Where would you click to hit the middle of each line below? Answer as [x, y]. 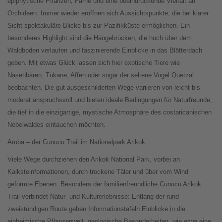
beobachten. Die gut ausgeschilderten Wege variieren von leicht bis [104, 88]
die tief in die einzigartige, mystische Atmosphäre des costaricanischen [110, 112]
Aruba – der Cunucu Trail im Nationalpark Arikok [76, 142]
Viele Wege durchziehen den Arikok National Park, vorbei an [94, 160]
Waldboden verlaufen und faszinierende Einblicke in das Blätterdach [105, 51]
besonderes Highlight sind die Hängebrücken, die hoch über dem [100, 38]
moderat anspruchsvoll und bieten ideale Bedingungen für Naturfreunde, [110, 100]
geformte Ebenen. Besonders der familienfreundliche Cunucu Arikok [104, 184]
